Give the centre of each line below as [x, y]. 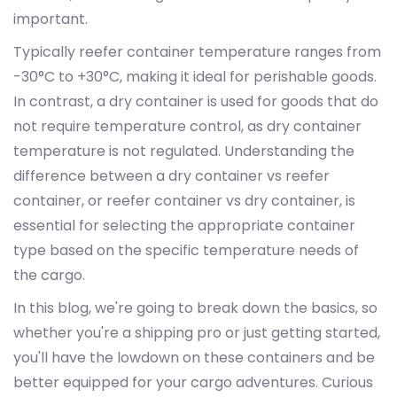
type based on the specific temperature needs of [186, 250]
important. [51, 19]
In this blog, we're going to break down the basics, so [195, 307]
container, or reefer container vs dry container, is [184, 200]
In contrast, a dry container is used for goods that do [196, 101]
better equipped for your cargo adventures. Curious [193, 382]
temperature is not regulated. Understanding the [184, 151]
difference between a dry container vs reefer [171, 175]
